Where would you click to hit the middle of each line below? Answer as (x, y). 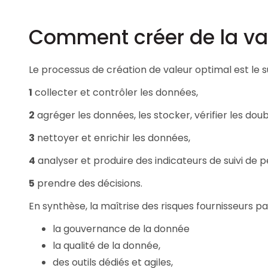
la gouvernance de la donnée (121, 229)
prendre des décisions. (89, 183)
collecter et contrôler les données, (115, 92)
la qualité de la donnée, (106, 245)
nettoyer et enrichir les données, (112, 138)
